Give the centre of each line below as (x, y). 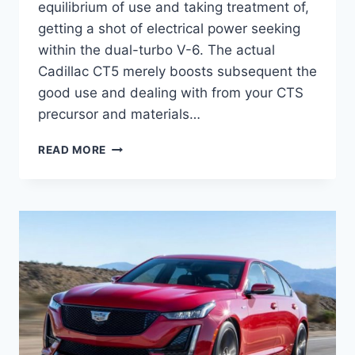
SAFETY (129, 263)
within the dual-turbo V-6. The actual (157, 50)
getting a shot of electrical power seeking (169, 29)
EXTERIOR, (137, 246)
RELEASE (131, 213)
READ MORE (73, 150)
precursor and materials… (119, 115)
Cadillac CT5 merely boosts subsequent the (177, 72)
